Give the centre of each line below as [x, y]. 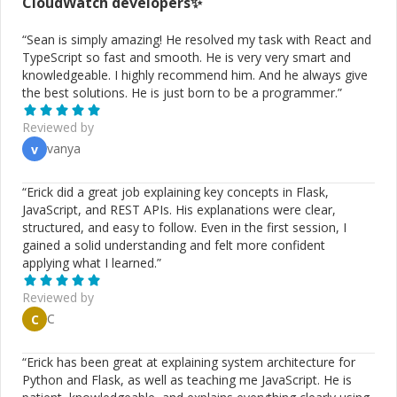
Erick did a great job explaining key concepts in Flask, [178, 192]
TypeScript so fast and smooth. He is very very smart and [187, 57]
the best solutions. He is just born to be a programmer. [180, 93]
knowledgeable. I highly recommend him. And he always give [195, 75]
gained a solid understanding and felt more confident [174, 245]
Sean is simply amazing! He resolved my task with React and [199, 39]
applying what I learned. [90, 263]
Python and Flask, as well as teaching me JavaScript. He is [187, 380]
